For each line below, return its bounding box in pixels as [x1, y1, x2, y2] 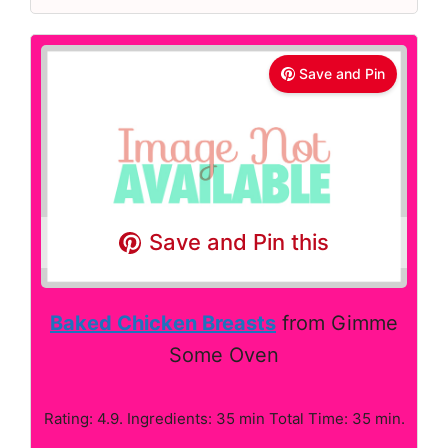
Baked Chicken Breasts [50, 311, 276, 336]
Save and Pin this [149, 229, 330, 256]
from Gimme [276, 311, 398, 336]
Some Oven [169, 343, 279, 368]
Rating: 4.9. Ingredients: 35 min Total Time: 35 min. [43, 409, 405, 429]
